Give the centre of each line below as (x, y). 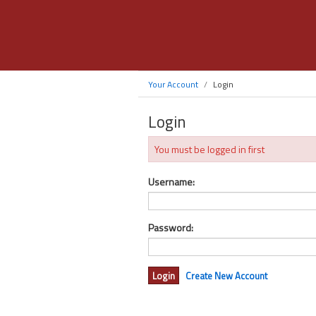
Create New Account (226, 276)
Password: (171, 227)
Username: (171, 182)
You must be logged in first (209, 149)
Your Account (173, 84)
